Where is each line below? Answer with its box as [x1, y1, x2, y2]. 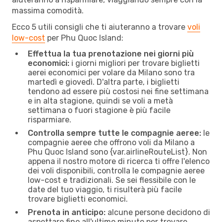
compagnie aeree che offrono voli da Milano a [28, 137, 195, 147]
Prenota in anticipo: [28, 207, 106, 217]
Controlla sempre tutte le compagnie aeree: [28, 128, 201, 138]
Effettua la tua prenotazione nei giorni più [28, 49, 194, 58]
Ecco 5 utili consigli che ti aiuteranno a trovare [12, 22, 187, 32]
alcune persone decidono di [106, 207, 210, 217]
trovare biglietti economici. [28, 194, 128, 204]
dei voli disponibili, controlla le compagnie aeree [28, 166, 205, 175]
